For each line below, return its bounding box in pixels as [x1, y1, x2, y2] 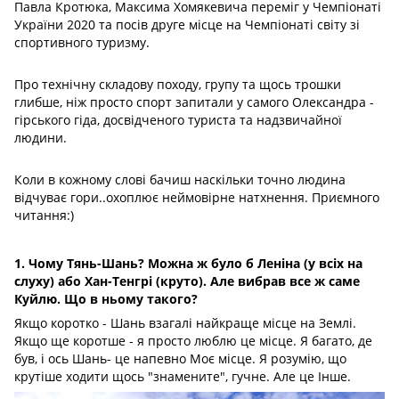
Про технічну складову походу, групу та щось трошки [14, 76, 341, 94]
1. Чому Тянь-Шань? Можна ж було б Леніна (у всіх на [14, 255, 362, 273]
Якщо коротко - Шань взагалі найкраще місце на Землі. [14, 314, 356, 332]
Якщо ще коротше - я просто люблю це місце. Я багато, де [14, 332, 372, 350]
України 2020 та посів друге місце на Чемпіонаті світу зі [14, 16, 360, 34]
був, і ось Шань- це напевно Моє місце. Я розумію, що [14, 350, 346, 368]
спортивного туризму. [14, 34, 150, 52]
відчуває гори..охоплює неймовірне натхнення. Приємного [14, 189, 379, 207]
